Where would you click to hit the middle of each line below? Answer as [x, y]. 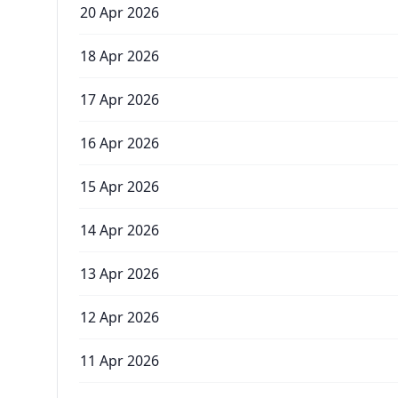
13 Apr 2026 [119, 274]
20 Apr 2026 [119, 12]
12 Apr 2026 [119, 317]
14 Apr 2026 [119, 230]
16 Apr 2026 [119, 143]
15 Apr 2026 [119, 187]
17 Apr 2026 [119, 99]
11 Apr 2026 [119, 361]
